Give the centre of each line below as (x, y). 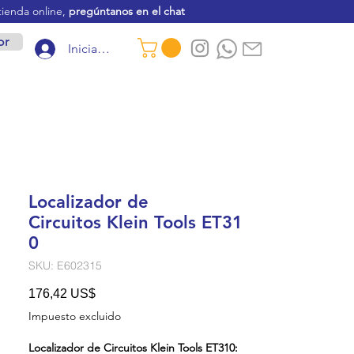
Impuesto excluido (75, 316)
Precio (113, 292)
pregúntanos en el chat (127, 11)
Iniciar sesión (104, 49)
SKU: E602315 (65, 265)
